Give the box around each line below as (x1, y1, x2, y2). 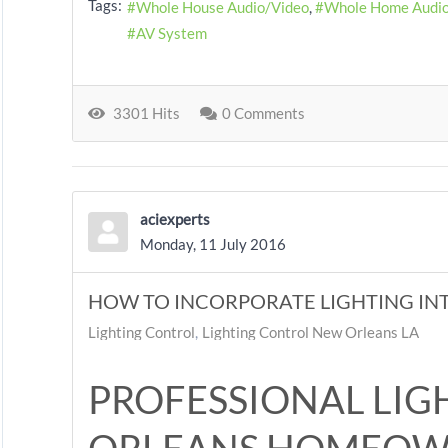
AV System (136, 24, 207, 43)
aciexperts (140, 210, 210, 228)
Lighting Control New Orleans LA (202, 323, 419, 341)
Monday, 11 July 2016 (140, 235, 286, 253)
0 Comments (222, 104, 305, 122)
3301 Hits (107, 104, 180, 122)
